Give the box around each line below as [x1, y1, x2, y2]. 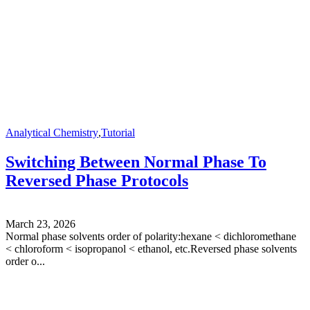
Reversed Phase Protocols [6, 171, 188, 190]
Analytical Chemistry [6, 126, 98, 138]
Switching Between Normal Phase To [6, 152, 266, 171]
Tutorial [101, 126, 135, 138]
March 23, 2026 [6, 217, 75, 230]
